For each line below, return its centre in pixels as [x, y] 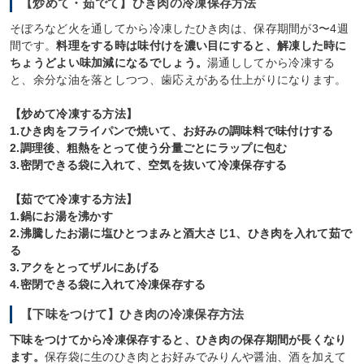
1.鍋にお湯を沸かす [62, 217]
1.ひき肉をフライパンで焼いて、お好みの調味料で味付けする [172, 131]
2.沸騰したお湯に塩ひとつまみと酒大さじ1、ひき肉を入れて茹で [181, 234]
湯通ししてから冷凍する [271, 63]
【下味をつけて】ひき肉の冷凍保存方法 [132, 314]
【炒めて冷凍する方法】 [74, 114]
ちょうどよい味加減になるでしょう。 [109, 63]
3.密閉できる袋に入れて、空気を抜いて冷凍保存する [149, 165]
